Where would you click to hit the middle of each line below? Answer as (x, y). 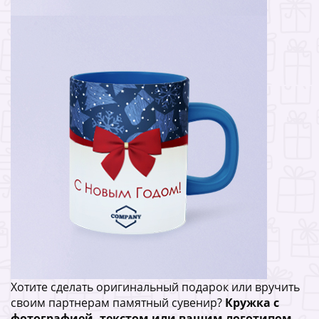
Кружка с (252, 302)
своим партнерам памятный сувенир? (118, 302)
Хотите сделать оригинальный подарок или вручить (155, 287)
